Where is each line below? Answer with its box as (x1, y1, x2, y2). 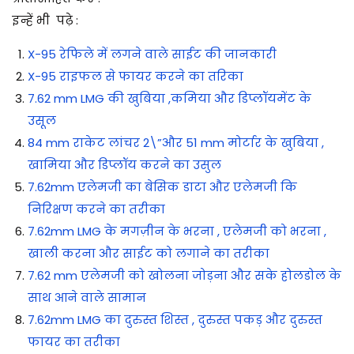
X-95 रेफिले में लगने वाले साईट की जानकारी (28, 45, 277, 62)
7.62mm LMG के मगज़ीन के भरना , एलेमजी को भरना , (28, 222, 326, 239)
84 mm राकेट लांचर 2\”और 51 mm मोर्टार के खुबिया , (28, 134, 324, 151)
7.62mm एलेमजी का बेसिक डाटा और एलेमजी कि (28, 178, 297, 195)
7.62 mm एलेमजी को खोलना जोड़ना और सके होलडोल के (28, 266, 341, 284)
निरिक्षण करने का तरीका (28, 200, 165, 217)
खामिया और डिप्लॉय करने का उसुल (28, 156, 221, 173)
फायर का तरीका (28, 333, 120, 350)
